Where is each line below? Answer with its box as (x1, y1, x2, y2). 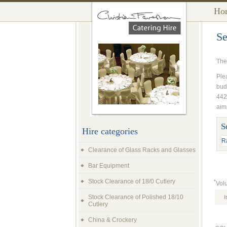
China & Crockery (88, 216, 137, 223)
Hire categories (82, 126, 138, 136)
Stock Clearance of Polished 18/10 (88, 194, 183, 201)
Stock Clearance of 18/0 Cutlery (88, 178, 175, 185)
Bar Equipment (88, 162, 129, 169)
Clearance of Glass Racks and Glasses (88, 146, 196, 154)
